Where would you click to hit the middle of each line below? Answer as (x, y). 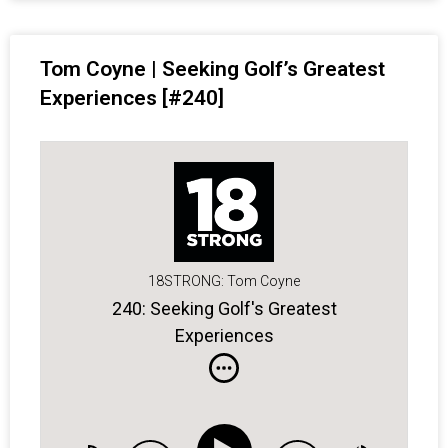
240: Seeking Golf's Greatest (224, 308)
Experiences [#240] (132, 98)
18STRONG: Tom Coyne (224, 281)
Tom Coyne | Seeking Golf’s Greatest (212, 69)
